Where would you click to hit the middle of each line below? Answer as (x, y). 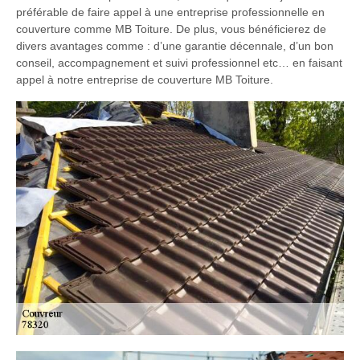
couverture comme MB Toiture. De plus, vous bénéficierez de (171, 29)
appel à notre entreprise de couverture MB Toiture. (145, 79)
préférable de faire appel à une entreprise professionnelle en (170, 12)
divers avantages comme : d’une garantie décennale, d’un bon (175, 45)
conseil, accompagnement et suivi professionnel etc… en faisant (179, 62)
